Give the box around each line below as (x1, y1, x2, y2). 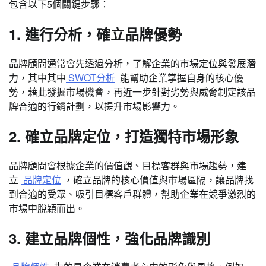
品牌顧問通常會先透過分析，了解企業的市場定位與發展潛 (9, 56, 256, 70)
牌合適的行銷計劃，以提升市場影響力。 (9, 99, 180, 113)
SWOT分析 (66, 70, 115, 84)
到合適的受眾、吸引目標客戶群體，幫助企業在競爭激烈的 (9, 186, 256, 201)
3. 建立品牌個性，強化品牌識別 (9, 227, 210, 248)
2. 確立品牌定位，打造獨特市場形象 (9, 125, 239, 146)
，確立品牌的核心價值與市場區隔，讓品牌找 (61, 172, 254, 186)
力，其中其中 (9, 70, 66, 84)
